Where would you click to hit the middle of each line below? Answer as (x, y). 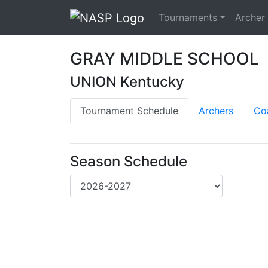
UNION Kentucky (127, 81)
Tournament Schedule (129, 110)
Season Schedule (129, 161)
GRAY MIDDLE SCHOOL (165, 58)
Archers (216, 110)
